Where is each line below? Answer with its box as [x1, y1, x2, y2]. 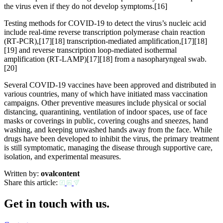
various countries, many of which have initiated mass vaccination [4, 89, 208, 98]
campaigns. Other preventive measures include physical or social [4, 98, 206, 107]
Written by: [4, 169, 39, 178]
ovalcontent [41, 169, 80, 178]
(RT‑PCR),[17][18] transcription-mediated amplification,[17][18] [4, 36, 207, 45]
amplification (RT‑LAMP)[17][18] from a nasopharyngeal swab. [4, 54, 207, 63]
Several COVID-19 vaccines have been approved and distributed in [4, 80, 216, 89]
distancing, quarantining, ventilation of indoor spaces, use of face [4, 107, 207, 116]
